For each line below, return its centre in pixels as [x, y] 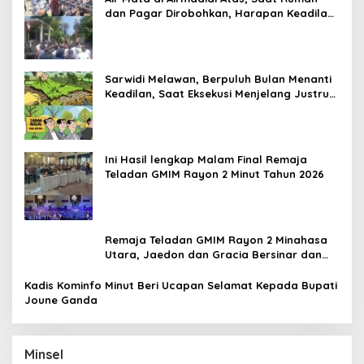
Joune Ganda [61, 299]
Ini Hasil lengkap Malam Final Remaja [206, 159]
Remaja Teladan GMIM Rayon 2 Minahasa [216, 239]
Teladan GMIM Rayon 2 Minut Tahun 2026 [214, 173]
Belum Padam [142, 27]
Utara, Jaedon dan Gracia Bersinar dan [213, 254]
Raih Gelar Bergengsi [162, 269]
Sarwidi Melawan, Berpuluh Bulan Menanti [218, 78]
